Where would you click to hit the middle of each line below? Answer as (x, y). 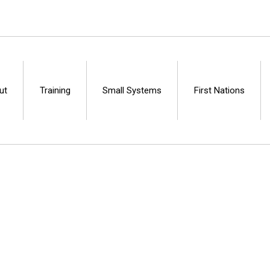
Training (55, 90)
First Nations (219, 90)
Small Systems (132, 90)
